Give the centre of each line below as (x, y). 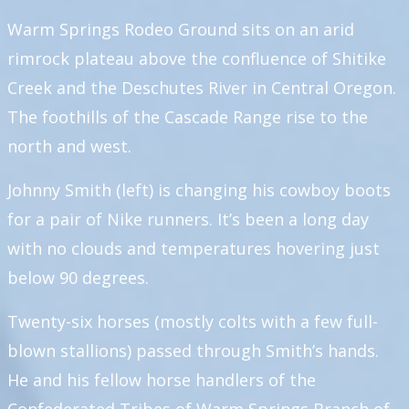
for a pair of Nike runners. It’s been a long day (188, 219)
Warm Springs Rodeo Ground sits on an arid (181, 29)
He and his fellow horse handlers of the (162, 380)
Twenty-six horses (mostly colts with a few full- (193, 321)
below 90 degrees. (80, 278)
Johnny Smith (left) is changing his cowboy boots (199, 190)
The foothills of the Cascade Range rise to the (188, 117)
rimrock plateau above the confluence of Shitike (197, 58)
